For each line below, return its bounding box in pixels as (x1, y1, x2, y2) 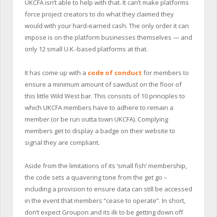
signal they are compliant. (25, 138, 100, 147)
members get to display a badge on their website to (25, 126, 175, 135)
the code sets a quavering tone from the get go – (25, 172, 167, 182)
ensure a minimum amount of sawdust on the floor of (25, 79, 182, 89)
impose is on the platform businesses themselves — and (25, 33, 192, 42)
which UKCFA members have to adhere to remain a (25, 103, 173, 112)
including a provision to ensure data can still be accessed (25, 184, 192, 193)
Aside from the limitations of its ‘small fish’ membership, (25, 161, 187, 170)
